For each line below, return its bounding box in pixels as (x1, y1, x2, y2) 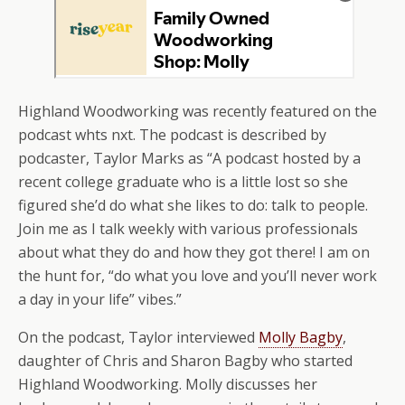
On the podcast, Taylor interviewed (18, 327, 259, 347)
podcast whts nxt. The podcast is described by (18, 125, 326, 145)
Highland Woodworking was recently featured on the (18, 101, 377, 121)
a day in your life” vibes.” (18, 289, 182, 309)
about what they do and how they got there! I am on (18, 242, 370, 262)
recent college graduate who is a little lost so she (18, 172, 348, 192)
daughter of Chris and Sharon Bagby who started (18, 351, 353, 371)
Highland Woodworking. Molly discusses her (18, 374, 317, 394)
